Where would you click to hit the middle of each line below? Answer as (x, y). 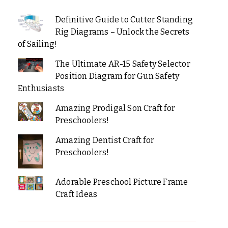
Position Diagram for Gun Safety (117, 76)
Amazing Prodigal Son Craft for (115, 108)
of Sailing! (38, 44)
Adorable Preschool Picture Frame (122, 182)
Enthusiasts (41, 88)
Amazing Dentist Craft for (105, 140)
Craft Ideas (76, 194)
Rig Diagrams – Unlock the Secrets (122, 32)
